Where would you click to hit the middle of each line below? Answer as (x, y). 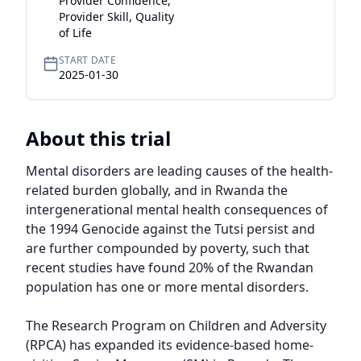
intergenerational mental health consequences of (177, 210)
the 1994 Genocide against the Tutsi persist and (170, 229)
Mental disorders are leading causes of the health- (179, 171)
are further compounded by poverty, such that (168, 248)
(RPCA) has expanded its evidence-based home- (170, 345)
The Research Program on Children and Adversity (176, 326)
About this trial (98, 138)
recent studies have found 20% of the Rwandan (170, 268)
